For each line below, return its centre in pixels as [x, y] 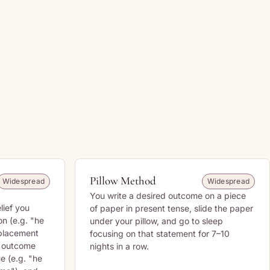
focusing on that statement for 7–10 [160, 234]
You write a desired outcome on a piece [168, 196]
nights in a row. [119, 246]
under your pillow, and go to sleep [156, 221]
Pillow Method [123, 181]
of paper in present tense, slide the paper [171, 208]
